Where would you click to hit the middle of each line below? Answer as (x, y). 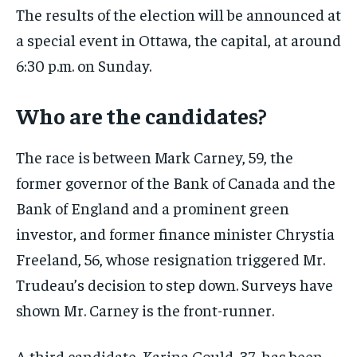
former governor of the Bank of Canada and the (176, 182)
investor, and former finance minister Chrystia (175, 233)
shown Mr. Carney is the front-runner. (145, 309)
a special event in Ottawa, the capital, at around (178, 39)
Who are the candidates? (141, 115)
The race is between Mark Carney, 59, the (155, 156)
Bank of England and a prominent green (153, 207)
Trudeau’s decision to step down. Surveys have (175, 284)
